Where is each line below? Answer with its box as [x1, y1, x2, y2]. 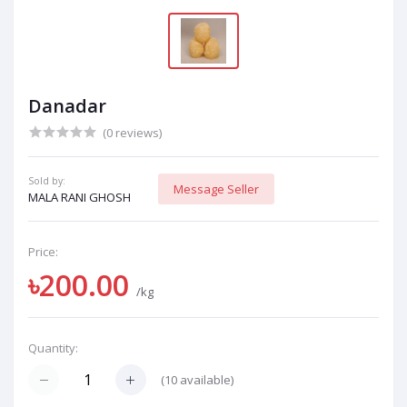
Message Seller [174, 180, 259, 197]
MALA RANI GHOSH [28, 189, 131, 206]
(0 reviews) [103, 124, 162, 142]
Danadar [28, 94, 106, 119]
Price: [28, 243, 58, 261]
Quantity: [28, 340, 78, 357]
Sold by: [28, 174, 65, 188]
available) [177, 371, 233, 388]
